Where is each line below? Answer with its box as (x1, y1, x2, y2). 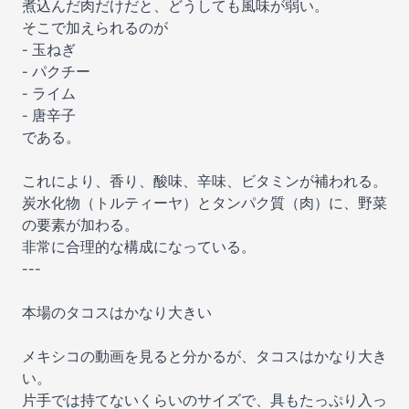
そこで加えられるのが (22, 19, 168, 37)
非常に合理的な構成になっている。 (22, 238, 256, 256)
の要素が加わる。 (22, 216, 139, 234)
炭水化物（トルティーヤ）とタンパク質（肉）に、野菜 (22, 194, 387, 212)
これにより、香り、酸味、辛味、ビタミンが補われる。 (22, 173, 387, 190)
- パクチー (22, 63, 90, 80)
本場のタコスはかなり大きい (22, 304, 212, 321)
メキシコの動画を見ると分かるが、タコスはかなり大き (22, 348, 387, 365)
